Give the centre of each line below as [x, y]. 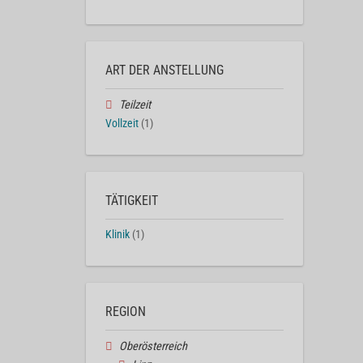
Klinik [117, 234]
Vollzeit [122, 123]
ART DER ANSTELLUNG [164, 70]
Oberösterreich [153, 346]
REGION [126, 311]
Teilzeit [135, 105]
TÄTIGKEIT [132, 200]
